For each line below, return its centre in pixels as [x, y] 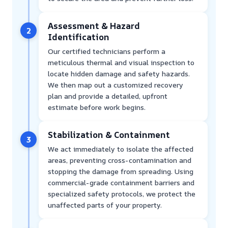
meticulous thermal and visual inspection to [121, 63]
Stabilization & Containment [109, 135]
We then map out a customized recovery [116, 85]
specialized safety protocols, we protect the [122, 194]
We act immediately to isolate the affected [121, 149]
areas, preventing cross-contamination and [120, 160]
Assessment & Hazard [94, 26]
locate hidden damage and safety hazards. [119, 74]
